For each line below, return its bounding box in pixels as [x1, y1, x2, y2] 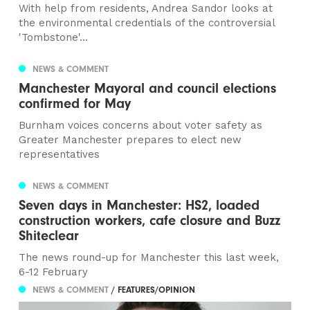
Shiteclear [19, 228, 80, 244]
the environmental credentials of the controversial [19, 17, 275, 30]
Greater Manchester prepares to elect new [19, 134, 242, 147]
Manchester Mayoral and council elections [19, 80, 277, 97]
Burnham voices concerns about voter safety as [19, 119, 263, 132]
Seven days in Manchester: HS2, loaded [19, 197, 260, 214]
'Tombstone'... [19, 31, 89, 44]
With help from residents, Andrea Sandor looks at [19, 2, 273, 15]
